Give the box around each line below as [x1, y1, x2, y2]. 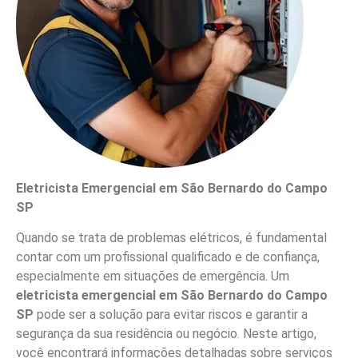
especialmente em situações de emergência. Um [16, 268, 289, 284]
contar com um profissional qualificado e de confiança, [16, 249, 320, 265]
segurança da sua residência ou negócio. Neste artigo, [16, 326, 316, 342]
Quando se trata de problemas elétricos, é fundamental [16, 230, 327, 246]
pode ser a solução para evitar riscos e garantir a [34, 307, 308, 323]
